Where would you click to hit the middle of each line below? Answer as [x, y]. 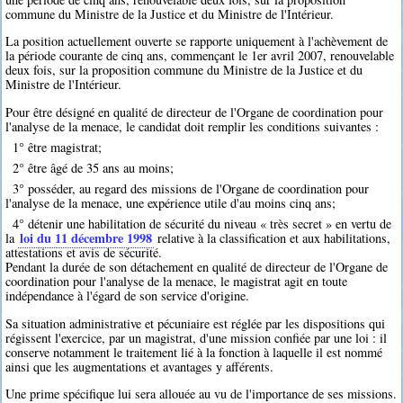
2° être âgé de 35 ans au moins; [93, 167]
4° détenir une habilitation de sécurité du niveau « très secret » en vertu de [201, 224]
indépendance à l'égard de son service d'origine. [128, 296]
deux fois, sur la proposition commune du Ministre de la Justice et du [184, 70]
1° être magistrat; [57, 147]
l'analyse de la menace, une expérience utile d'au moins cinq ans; [171, 203]
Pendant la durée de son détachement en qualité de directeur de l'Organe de [197, 267]
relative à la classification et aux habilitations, [273, 238]
